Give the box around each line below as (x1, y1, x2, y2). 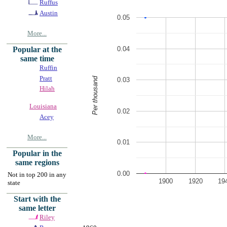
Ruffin (40, 63, 57, 71)
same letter (18, 203, 56, 212)
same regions (15, 158, 59, 167)
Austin (40, 9, 58, 17)
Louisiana (29, 102, 57, 110)
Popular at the (12, 45, 62, 54)
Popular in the (12, 148, 62, 158)
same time (20, 54, 54, 63)
